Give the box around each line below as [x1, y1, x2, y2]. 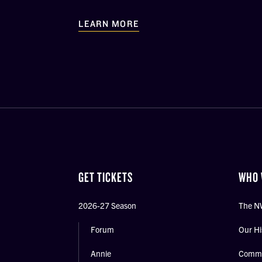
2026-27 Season [78, 200, 137, 211]
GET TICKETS [78, 168, 133, 185]
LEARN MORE [78, 18, 139, 29]
